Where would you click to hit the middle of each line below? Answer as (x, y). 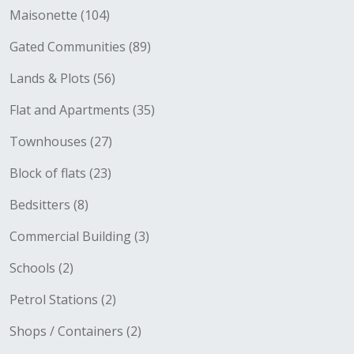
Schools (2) (41, 268)
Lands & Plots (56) (62, 78)
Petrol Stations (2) (63, 299)
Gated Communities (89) (80, 47)
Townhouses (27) (61, 141)
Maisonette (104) (60, 15)
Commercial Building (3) (79, 236)
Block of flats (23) (60, 173)
